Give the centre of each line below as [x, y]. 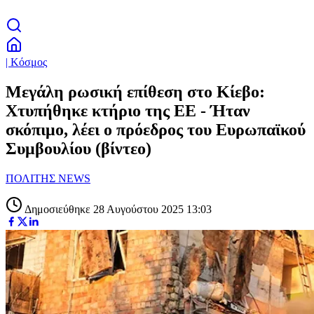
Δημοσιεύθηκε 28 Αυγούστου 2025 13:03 [117, 209]
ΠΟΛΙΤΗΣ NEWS [48, 178]
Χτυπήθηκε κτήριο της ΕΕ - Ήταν [128, 110]
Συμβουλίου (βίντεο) [78, 148]
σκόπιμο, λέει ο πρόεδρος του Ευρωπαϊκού [156, 129]
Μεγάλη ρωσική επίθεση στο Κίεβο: [135, 91]
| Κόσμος [26, 62]
